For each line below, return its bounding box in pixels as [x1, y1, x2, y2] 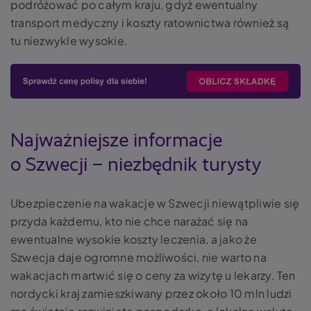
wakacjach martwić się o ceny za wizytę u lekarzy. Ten [10, 267, 296, 283]
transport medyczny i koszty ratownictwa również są [10, 15, 289, 30]
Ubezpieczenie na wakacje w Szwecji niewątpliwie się [10, 195, 300, 210]
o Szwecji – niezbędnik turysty [10, 155, 261, 175]
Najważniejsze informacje [10, 131, 222, 151]
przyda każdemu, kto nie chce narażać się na [10, 213, 249, 228]
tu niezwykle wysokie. [10, 33, 128, 48]
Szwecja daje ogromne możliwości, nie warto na [10, 249, 267, 264]
